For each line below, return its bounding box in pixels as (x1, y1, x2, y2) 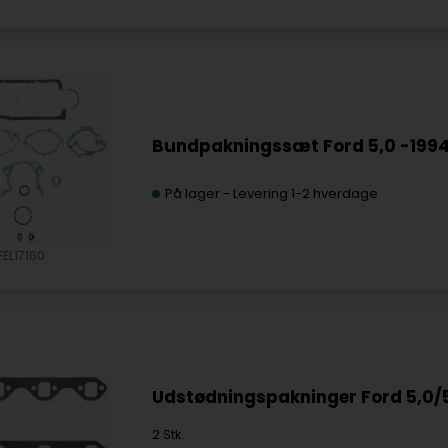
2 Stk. (151, 424, 185, 444)
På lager (164, 184, 220, 204)
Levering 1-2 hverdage (232, 184, 378, 204)
